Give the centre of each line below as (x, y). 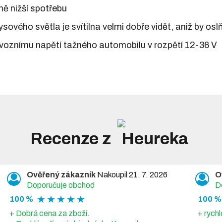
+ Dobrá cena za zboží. (49, 213)
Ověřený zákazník (61, 174)
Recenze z (72, 138)
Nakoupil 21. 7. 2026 (131, 174)
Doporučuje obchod (60, 185)
